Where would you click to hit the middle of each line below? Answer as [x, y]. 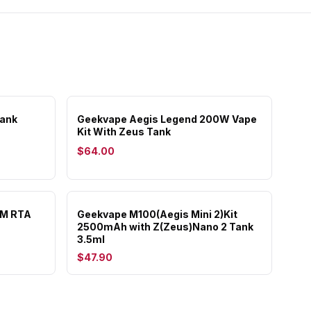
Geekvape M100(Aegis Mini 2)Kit [157, 214]
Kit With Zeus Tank [124, 132]
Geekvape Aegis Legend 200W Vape [167, 119]
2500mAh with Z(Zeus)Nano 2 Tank [165, 227]
